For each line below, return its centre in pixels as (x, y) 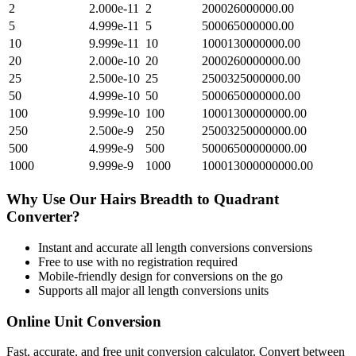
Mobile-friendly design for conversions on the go (161, 276)
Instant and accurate (89, 247)
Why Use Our (53, 199)
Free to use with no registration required (138, 261)
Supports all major (85, 290)
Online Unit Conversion (84, 321)
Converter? (43, 217)
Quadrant (246, 199)
